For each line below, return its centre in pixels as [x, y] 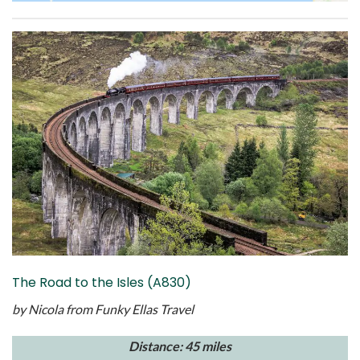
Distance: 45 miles [180, 346]
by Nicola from [52, 309]
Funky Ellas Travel [144, 309]
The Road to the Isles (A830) [102, 282]
